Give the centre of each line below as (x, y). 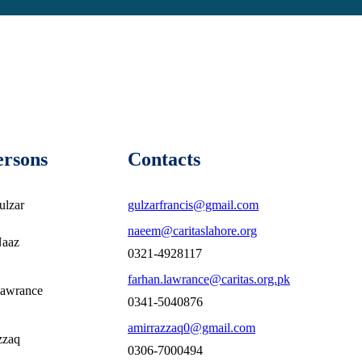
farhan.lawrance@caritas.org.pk (209, 279)
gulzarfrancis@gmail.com (193, 205)
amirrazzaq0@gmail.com (192, 328)
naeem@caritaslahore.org (192, 231)
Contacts (164, 159)
